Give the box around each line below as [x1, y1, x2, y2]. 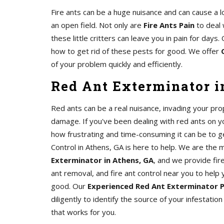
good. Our [51, 181, 87, 191]
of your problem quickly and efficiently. [51, 59, 182, 69]
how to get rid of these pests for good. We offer [51, 46, 221, 56]
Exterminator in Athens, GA [51, 155, 153, 165]
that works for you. [51, 207, 116, 217]
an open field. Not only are [51, 20, 143, 30]
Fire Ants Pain [143, 20, 194, 30]
